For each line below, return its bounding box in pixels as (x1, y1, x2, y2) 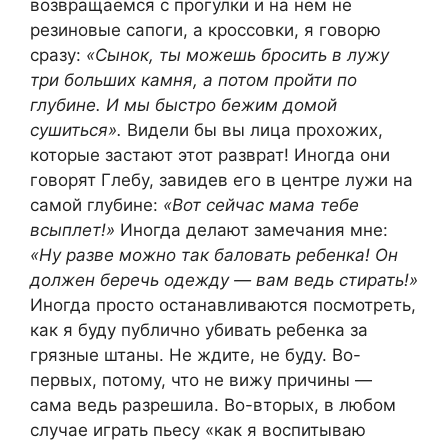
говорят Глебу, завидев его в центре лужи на (30, 169, 413, 190)
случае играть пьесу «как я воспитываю (30, 419, 366, 440)
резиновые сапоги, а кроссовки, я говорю (30, 19, 381, 40)
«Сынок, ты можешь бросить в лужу (86, 44, 389, 65)
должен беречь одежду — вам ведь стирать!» (30, 269, 418, 290)
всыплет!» (30, 219, 120, 240)
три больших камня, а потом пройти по (30, 69, 357, 90)
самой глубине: (30, 194, 163, 215)
